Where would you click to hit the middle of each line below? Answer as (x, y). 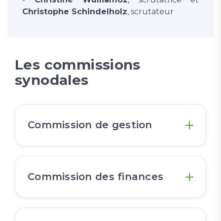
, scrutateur (150, 12)
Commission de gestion (90, 125)
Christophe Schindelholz (75, 12)
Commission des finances (96, 177)
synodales (52, 80)
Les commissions (78, 65)
